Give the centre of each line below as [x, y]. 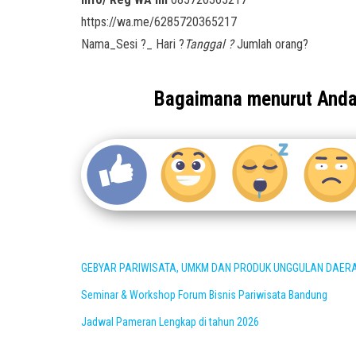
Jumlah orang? [271, 44]
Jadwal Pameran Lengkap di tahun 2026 [170, 322]
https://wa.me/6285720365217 [159, 22]
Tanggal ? [209, 44]
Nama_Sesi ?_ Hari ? [133, 44]
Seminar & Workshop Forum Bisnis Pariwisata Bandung [204, 295]
